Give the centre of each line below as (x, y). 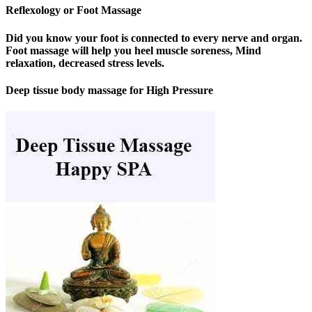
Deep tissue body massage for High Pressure (109, 90)
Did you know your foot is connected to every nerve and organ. (154, 38)
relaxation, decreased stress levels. (85, 63)
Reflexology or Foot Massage (73, 10)
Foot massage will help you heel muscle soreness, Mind (133, 50)
